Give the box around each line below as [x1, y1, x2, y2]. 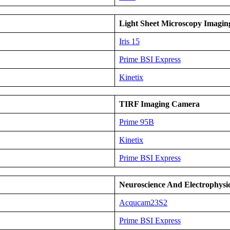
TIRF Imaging [119, 100, 169, 109]
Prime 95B [119, 118, 154, 127]
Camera [171, 100, 200, 109]
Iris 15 [119, 37, 140, 46]
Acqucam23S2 [119, 198, 167, 207]
